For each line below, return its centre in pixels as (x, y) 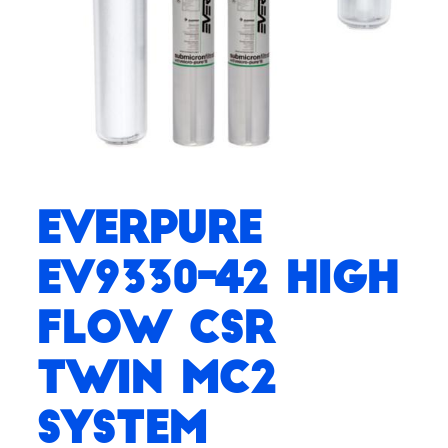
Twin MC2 (155, 379)
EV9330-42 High (216, 279)
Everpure (148, 229)
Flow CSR (154, 329)
